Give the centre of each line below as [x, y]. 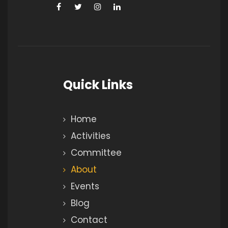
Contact [89, 220]
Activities [91, 136]
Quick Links [98, 85]
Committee [96, 153]
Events [85, 187]
